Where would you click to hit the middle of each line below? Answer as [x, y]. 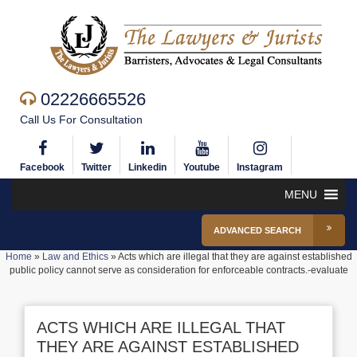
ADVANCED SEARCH [257, 230]
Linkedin [147, 167]
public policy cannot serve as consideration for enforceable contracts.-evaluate [178, 270]
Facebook [42, 167]
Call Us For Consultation [81, 120]
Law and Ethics [75, 257]
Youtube [202, 167]
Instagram [260, 167]
